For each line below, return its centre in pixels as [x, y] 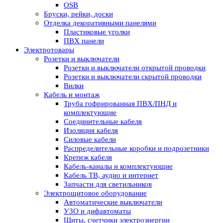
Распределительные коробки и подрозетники [136, 149]
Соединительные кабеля [103, 122]
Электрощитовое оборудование [95, 193]
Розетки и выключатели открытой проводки [135, 68]
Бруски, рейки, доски [78, 14]
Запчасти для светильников [108, 184]
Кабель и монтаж [72, 95]
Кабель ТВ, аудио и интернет [111, 175]
